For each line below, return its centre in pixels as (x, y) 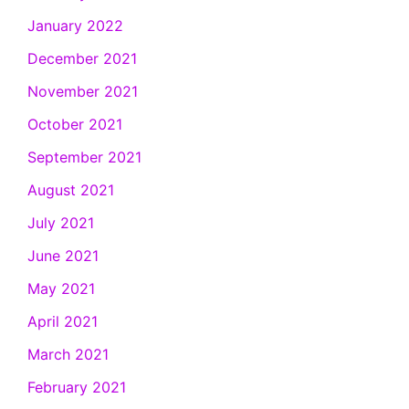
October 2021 (75, 125)
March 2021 (68, 355)
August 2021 (71, 190)
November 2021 (83, 92)
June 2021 (63, 256)
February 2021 (77, 388)
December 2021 (82, 59)
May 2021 (61, 289)
